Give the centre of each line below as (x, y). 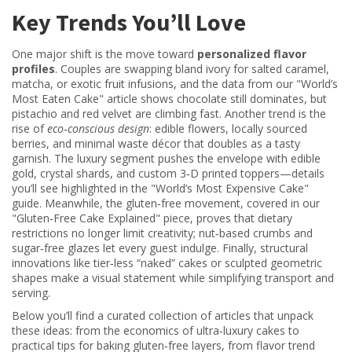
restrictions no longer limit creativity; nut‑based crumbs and (162, 233)
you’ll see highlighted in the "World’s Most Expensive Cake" (160, 188)
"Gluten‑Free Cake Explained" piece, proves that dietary (152, 218)
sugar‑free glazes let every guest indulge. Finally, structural (160, 248)
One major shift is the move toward (104, 54)
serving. (31, 293)
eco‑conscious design (98, 128)
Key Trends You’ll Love (129, 22)
